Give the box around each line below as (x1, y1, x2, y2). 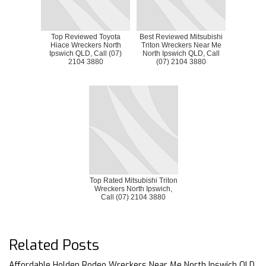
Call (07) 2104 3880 (101, 192, 166, 201)
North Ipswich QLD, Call (142, 49, 220, 58)
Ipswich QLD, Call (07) (49, 49, 122, 58)
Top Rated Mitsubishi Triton (89, 176, 178, 185)
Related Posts (9, 235, 99, 255)
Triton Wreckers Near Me (141, 40, 221, 49)
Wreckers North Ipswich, (94, 184, 172, 193)
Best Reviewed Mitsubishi (140, 32, 223, 41)
